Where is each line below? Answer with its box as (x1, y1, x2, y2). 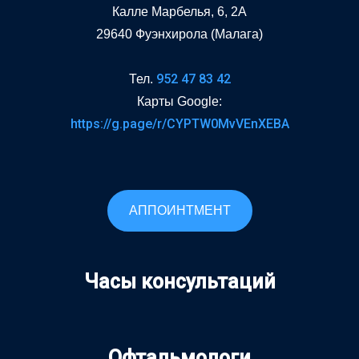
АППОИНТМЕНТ (128, 203, 231, 217)
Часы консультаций (83, 269, 276, 293)
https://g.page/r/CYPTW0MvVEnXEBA (70, 115, 289, 131)
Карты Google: (137, 94, 222, 108)
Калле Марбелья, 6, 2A (112, 4, 247, 18)
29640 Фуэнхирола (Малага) (96, 26, 263, 41)
